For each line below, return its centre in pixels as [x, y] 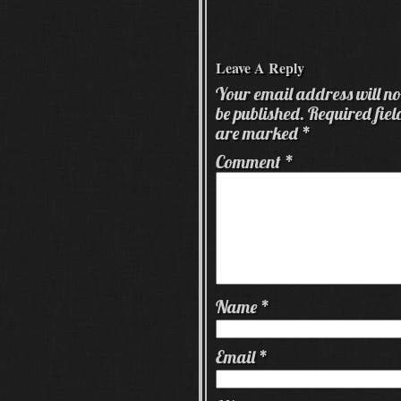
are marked [259, 133]
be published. [260, 113]
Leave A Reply [260, 68]
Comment [250, 162]
